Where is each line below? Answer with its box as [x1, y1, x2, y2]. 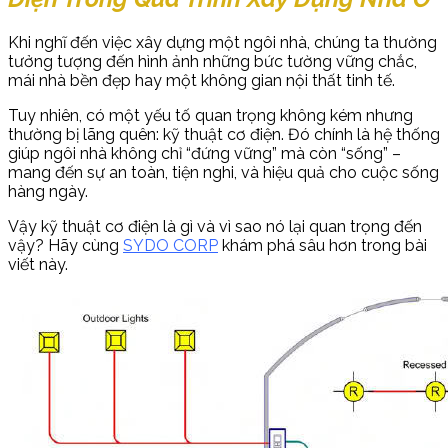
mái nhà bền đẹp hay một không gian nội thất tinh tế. [8, 70, 395, 90]
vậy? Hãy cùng [8, 235, 123, 255]
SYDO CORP [123, 235, 218, 255]
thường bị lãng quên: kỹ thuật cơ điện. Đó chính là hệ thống [8, 124, 440, 144]
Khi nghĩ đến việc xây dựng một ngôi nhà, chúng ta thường [8, 32, 437, 52]
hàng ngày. [8, 181, 88, 201]
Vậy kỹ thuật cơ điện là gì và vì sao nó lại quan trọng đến [8, 216, 422, 236]
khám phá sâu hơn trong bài [218, 235, 427, 255]
